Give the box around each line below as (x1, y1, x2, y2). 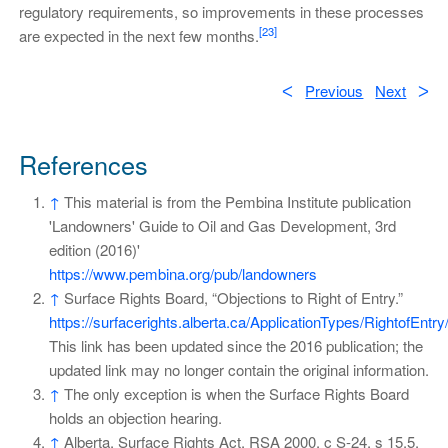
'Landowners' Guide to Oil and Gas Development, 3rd (48, 215, 396, 237)
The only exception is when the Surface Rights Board (63, 383, 409, 405)
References (18, 146, 148, 183)
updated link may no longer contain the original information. (48, 359, 429, 381)
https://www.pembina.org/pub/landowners (48, 263, 317, 285)
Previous (305, 80, 364, 102)
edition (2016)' (48, 239, 140, 261)
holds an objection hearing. (48, 407, 222, 429)
